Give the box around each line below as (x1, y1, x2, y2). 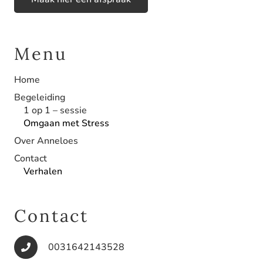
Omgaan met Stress (23, 116, 109, 130)
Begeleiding (14, 90, 65, 104)
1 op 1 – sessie (23, 103, 87, 117)
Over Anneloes (14, 134, 78, 147)
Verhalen (23, 164, 62, 178)
